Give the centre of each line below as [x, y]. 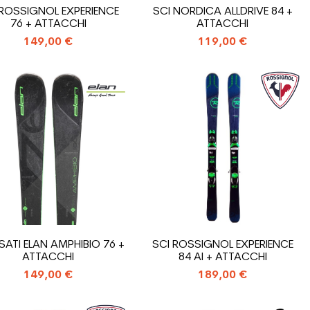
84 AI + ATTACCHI [222, 257]
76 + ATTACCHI [48, 24]
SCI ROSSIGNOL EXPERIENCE [222, 245]
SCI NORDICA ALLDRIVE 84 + [222, 11]
